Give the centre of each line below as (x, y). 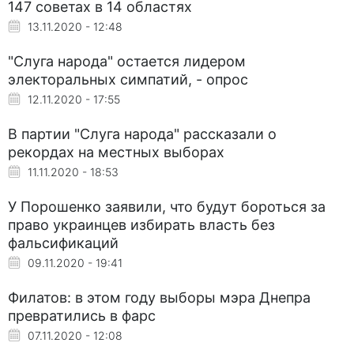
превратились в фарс (82, 315)
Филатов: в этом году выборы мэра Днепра (159, 297)
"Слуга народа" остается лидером (127, 61)
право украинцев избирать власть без (141, 224)
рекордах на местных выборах (116, 152)
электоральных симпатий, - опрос (128, 79)
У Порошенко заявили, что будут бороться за (167, 206)
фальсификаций (63, 243)
